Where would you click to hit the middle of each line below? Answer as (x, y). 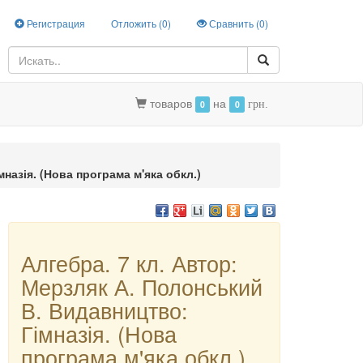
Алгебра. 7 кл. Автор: (130, 263)
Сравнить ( (233, 23)
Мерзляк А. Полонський (142, 286)
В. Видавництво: (105, 310)
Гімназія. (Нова (99, 333)
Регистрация (55, 23)
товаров (172, 103)
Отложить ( (137, 23)
